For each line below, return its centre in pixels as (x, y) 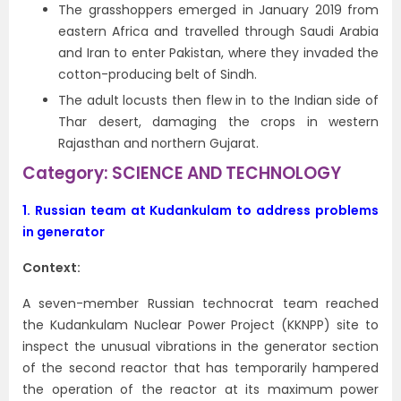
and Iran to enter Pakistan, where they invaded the (218, 53)
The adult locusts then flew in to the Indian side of (218, 100)
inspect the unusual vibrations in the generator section (200, 346)
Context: (51, 268)
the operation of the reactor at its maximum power (200, 389)
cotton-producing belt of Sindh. (158, 74)
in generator (64, 232)
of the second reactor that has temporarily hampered (200, 368)
